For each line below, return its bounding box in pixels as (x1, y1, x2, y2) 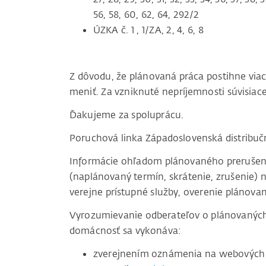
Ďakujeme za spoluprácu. (69, 109, 184, 121)
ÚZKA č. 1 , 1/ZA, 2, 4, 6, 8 (93, 24, 204, 36)
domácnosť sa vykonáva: (69, 224, 182, 237)
